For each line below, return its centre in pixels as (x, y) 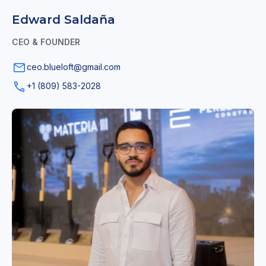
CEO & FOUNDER (46, 42)
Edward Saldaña (64, 20)
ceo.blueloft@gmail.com (74, 67)
